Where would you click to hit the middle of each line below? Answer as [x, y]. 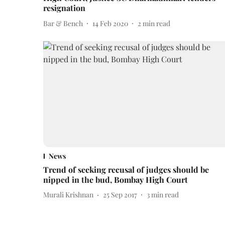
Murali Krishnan [68, 195]
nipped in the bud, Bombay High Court [116, 179]
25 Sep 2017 [120, 195]
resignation [64, 8]
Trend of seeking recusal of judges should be [126, 169]
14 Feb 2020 [110, 23]
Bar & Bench [63, 23]
